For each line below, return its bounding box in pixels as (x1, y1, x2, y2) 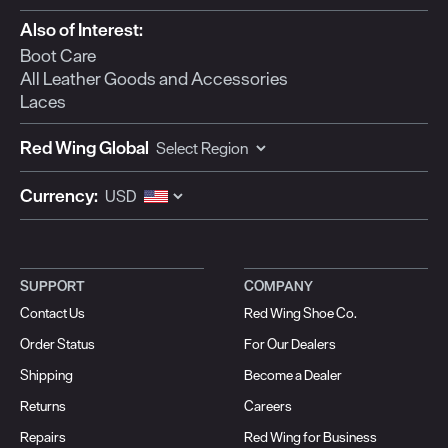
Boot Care (20, 43, 96, 67)
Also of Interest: (20, 17, 143, 41)
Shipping (20, 365, 73, 384)
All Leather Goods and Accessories (20, 66, 288, 90)
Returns (20, 396, 66, 415)
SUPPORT (20, 276, 85, 295)
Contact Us (20, 303, 85, 322)
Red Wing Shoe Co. (244, 303, 357, 322)
